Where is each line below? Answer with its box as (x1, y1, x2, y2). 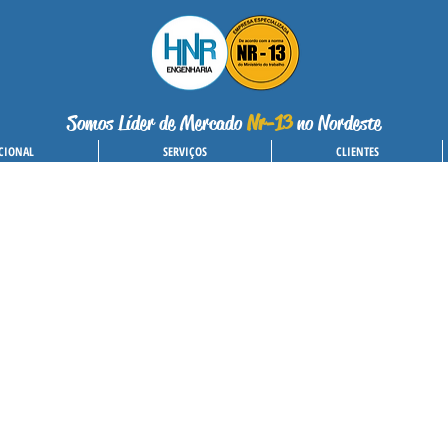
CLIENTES (335, 143, 379, 160)
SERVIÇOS (163, 143, 207, 160)
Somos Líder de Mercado (67, 111, 247, 136)
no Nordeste (297, 111, 381, 136)
